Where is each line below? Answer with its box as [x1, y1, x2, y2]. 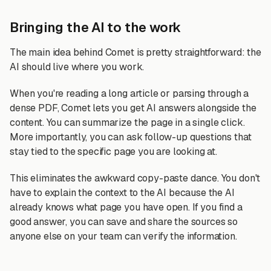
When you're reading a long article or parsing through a [10, 87, 249, 100]
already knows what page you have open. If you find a [10, 201, 243, 214]
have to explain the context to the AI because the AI [10, 186, 235, 199]
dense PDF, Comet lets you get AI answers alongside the [10, 102, 256, 114]
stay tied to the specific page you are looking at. [10, 145, 217, 158]
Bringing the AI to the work [10, 19, 181, 36]
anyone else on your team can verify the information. [10, 230, 237, 243]
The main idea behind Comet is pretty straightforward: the [10, 46, 261, 59]
